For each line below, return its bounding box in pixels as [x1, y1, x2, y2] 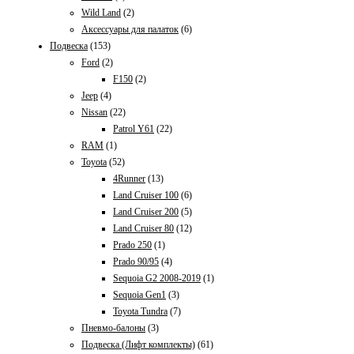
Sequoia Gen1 [113, 289, 166, 300]
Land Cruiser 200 [113, 206, 179, 217]
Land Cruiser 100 [113, 190, 179, 201]
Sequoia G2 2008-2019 [113, 273, 201, 284]
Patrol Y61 [113, 123, 154, 134]
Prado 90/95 [113, 256, 159, 267]
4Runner [113, 173, 145, 184]
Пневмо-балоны [81, 322, 145, 333]
